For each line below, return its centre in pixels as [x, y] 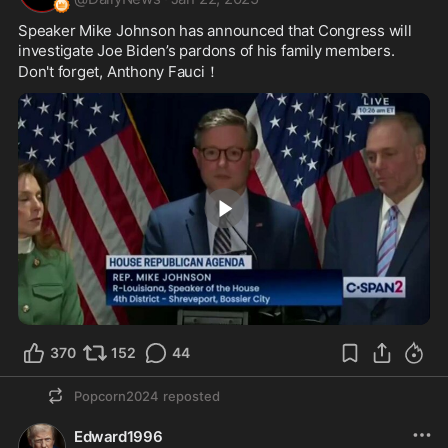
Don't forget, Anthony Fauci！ [119, 71]
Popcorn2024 [116, 395]
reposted [191, 395]
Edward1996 [118, 436]
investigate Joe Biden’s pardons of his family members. [208, 50]
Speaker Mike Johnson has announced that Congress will [215, 30]
